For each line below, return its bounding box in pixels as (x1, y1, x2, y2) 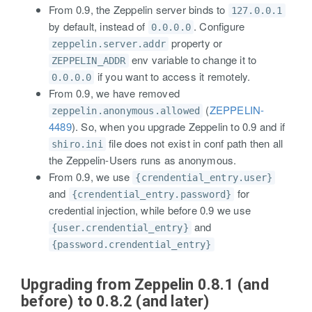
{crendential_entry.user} (135, 172, 273, 183)
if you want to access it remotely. (94, 69, 251, 84)
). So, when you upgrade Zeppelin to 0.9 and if (71, 119, 286, 134)
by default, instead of (49, 19, 148, 33)
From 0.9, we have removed (49, 86, 180, 100)
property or (169, 36, 223, 50)
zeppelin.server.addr (52, 38, 166, 49)
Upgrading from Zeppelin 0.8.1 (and (21, 276, 269, 293)
